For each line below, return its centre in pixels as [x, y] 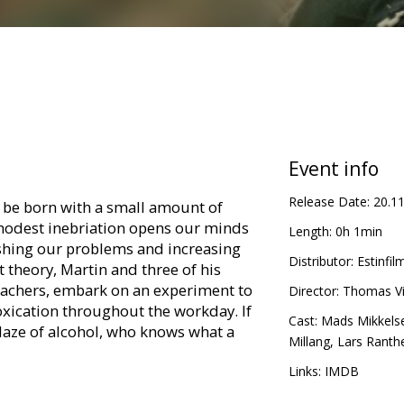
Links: [304, 372]
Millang [309, 342]
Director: [313, 291]
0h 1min [358, 232]
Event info [333, 169]
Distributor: [321, 262]
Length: [310, 232]
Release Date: [329, 202]
